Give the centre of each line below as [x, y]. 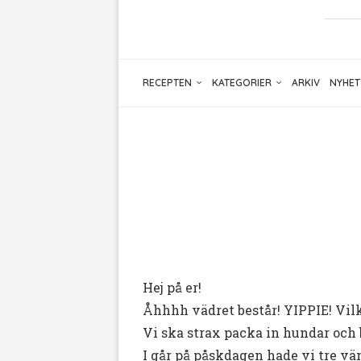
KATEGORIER [242, 83]
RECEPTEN [167, 83]
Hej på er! [172, 288]
